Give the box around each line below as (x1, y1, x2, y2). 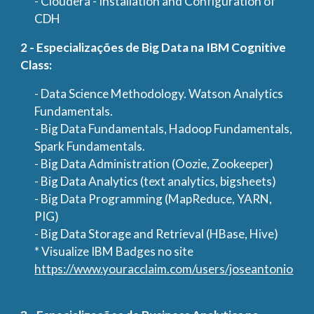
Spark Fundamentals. (34, 139, 146, 153)
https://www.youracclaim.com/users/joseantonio (34, 261, 294, 276)
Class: (20, 57, 53, 72)
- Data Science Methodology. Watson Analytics (34, 86, 284, 101)
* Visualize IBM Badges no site (34, 244, 194, 259)
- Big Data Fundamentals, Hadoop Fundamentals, (34, 121, 293, 136)
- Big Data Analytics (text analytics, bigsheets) (34, 174, 277, 189)
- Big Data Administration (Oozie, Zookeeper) (34, 156, 274, 171)
